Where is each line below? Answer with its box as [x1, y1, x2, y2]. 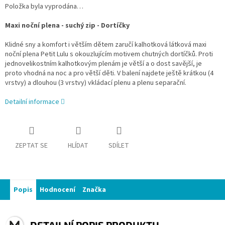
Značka [82, 185, 106, 195]
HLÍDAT [68, 141, 88, 151]
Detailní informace [5, 97, 59, 107]
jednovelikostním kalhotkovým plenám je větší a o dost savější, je [5, 59, 202, 69]
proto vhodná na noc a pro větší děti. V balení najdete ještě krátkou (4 [5, 68, 213, 79]
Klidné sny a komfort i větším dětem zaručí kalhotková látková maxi [5, 40, 206, 50]
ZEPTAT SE [15, 141, 48, 151]
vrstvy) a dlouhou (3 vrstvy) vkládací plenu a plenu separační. [5, 78, 186, 88]
